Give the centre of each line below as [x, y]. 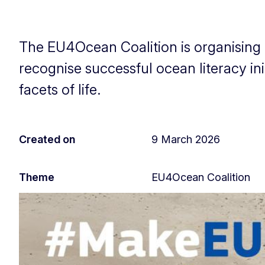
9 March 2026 [186, 139]
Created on [47, 139]
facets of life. [62, 89]
